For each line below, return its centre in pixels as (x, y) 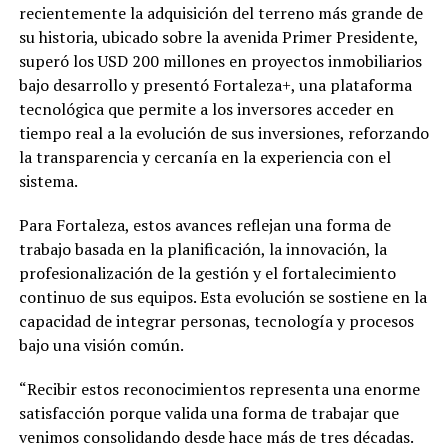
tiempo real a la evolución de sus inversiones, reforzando (223, 133)
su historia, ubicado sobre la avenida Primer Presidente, (218, 37)
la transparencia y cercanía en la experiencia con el (204, 157)
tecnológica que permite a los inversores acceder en (206, 109)
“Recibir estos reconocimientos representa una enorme (219, 389)
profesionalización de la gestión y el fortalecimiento (207, 273)
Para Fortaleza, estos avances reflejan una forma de (204, 225)
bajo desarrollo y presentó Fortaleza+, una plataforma (215, 85)
